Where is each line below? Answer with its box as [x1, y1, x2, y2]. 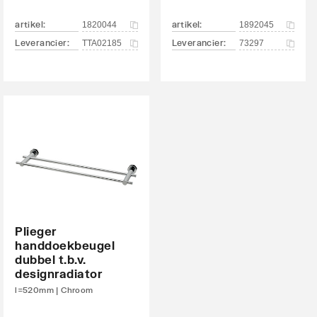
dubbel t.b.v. [15, 253, 86, 266]
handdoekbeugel [15, 238, 115, 252]
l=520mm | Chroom [15, 285, 93, 294]
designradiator [15, 267, 103, 280]
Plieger [15, 224, 57, 238]
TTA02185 [82, 38, 122, 48]
